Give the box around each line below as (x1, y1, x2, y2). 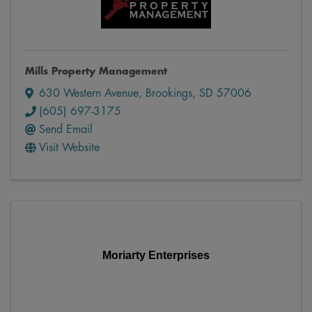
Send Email (39, 123, 93, 135)
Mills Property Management (25, 66, 167, 77)
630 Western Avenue (39, 87, 139, 99)
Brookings (146, 87, 192, 99)
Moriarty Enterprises (102, 249, 210, 261)
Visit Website (39, 141, 100, 153)
